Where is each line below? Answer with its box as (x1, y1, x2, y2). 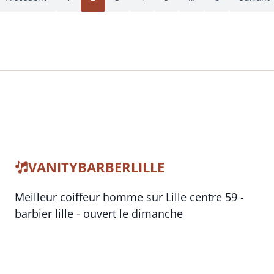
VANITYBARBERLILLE (28, 157, 165, 177)
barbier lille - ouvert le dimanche (15, 206, 183, 221)
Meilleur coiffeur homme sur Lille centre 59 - (15, 190, 244, 205)
